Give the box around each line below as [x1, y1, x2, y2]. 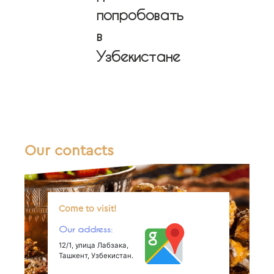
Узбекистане [96, 48, 180, 64]
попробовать [96, 6, 183, 23]
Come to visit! [58, 204, 116, 214]
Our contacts [24, 143, 114, 158]
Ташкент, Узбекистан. [58, 251, 133, 261]
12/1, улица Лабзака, [58, 241, 128, 250]
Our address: [58, 224, 113, 235]
